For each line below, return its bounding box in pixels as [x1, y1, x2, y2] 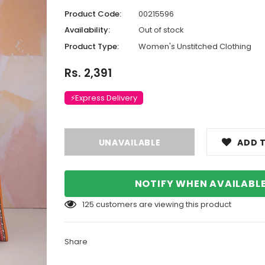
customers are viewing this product [96, 199, 231, 210]
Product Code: [64, 8, 121, 20]
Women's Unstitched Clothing [138, 40, 251, 52]
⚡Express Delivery [70, 92, 137, 104]
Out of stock [138, 24, 184, 35]
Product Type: [64, 40, 119, 52]
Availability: [64, 24, 110, 35]
